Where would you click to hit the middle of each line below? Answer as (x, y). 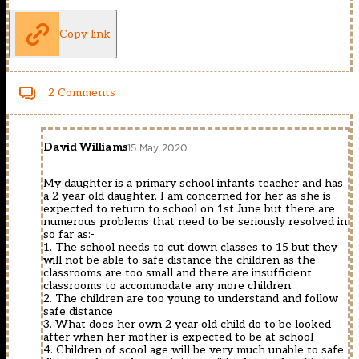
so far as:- (69, 235)
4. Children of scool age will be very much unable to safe (194, 350)
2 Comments (82, 93)
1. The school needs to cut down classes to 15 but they (190, 248)
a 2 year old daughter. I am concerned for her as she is (187, 196)
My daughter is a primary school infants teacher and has (193, 184)
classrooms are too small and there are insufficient (177, 273)
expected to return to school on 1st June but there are (189, 209)
